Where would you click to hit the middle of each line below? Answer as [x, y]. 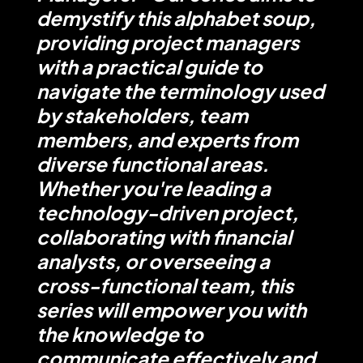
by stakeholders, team [142, 115]
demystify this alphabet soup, [176, 17]
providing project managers [167, 42]
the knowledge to [120, 333]
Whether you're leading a [153, 188]
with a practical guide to [149, 66]
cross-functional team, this [164, 285]
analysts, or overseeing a [153, 261]
